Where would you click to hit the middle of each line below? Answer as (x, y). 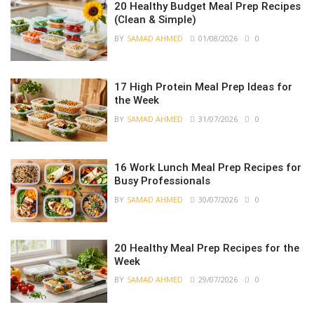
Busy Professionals (163, 180)
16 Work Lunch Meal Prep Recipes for (208, 167)
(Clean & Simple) (156, 20)
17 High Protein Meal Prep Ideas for (204, 87)
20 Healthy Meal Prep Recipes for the (207, 248)
